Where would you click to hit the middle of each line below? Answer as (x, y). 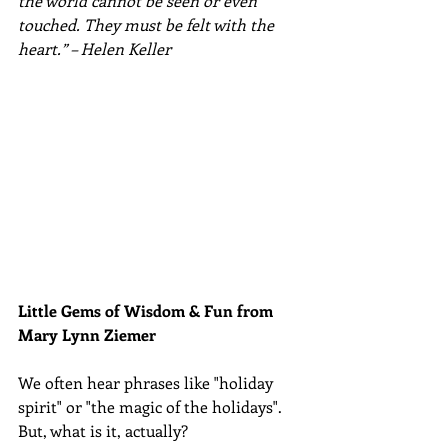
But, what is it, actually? (105, 430)
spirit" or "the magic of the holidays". (154, 406)
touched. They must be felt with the (148, 24)
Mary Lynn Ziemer (89, 334)
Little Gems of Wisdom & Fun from (147, 310)
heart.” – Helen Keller (94, 48)
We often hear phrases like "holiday (147, 382)
